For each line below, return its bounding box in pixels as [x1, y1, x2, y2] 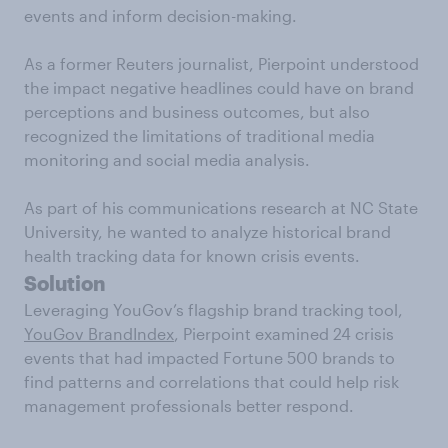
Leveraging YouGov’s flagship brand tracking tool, [24, 300, 403, 319]
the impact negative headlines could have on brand [24, 78, 414, 97]
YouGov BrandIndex [24, 324, 174, 343]
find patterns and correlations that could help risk [24, 372, 399, 391]
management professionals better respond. [24, 396, 354, 415]
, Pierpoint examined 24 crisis [174, 324, 394, 343]
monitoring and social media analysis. [24, 150, 310, 169]
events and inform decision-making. [24, 6, 297, 25]
